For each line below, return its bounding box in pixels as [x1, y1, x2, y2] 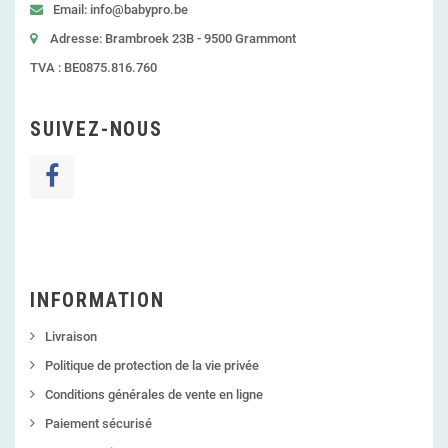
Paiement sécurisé [45, 416, 152, 432]
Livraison [45, 329, 97, 345]
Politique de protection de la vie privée [45, 358, 259, 374]
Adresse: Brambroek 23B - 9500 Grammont [50, 31, 296, 47]
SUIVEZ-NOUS [30, 117, 163, 142]
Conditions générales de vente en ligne [45, 387, 263, 403]
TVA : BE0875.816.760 [30, 60, 157, 76]
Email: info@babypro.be [50, 2, 188, 18]
